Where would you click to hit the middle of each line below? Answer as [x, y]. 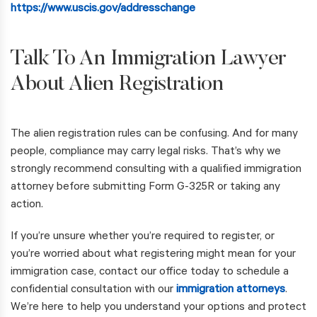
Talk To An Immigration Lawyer [148, 60]
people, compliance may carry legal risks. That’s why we [146, 152]
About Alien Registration [117, 85]
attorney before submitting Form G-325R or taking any [145, 188]
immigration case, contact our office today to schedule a [150, 273]
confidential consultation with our [93, 290]
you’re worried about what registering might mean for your [153, 255]
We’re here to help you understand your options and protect [158, 308]
